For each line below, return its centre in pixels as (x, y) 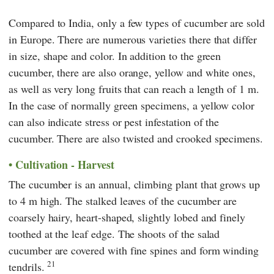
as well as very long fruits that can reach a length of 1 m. (134, 88)
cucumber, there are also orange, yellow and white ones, (132, 72)
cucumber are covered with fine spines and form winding (134, 250)
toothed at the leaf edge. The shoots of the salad (114, 233)
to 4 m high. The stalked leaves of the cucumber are (123, 200)
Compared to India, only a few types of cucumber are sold (137, 22)
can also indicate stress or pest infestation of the (114, 121)
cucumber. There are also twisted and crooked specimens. (136, 138)
